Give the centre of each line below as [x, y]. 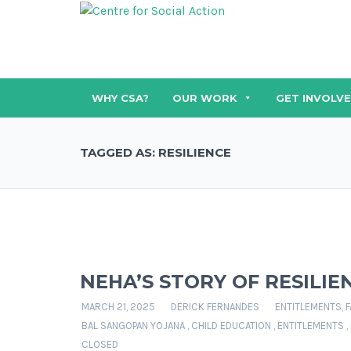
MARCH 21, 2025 [118, 307]
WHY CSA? [120, 98]
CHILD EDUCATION [231, 326]
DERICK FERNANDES [215, 307]
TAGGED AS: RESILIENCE [156, 152]
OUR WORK [205, 98]
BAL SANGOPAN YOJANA [133, 326]
